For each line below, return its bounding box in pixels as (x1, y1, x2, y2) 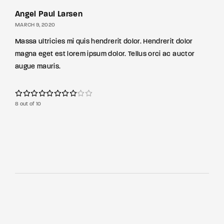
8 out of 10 (15, 101, 41, 107)
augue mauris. (15, 63, 61, 70)
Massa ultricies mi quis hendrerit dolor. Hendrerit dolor (15, 38, 193, 45)
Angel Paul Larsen (15, 10, 82, 18)
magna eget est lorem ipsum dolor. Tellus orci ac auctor (15, 50, 195, 58)
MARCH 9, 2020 (15, 22, 55, 28)
